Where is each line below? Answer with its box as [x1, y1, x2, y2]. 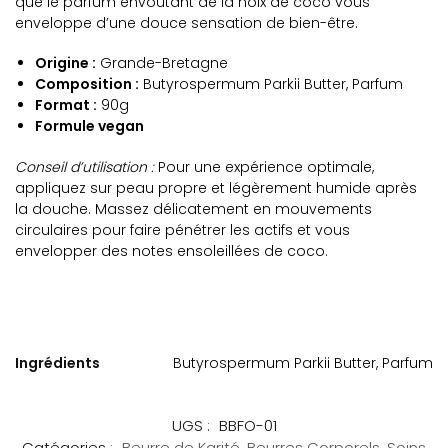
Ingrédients [15, 353, 100, 374]
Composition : [35, 74, 139, 95]
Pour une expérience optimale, [154, 156, 374, 177]
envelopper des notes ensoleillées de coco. [15, 240, 328, 261]
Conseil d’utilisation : [15, 156, 154, 177]
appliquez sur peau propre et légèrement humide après [15, 177, 417, 198]
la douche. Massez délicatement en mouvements [15, 198, 372, 219]
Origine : [35, 53, 96, 74]
